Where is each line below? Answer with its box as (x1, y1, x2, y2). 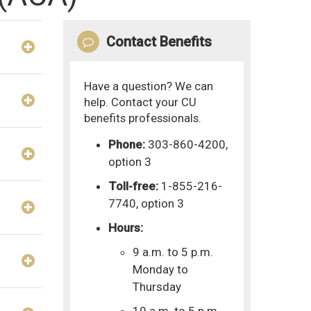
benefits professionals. (84, 110, 202, 125)
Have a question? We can (84, 78, 214, 93)
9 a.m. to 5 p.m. (133, 244, 214, 259)
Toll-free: (108, 178, 159, 193)
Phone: (108, 137, 146, 151)
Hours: (108, 220, 144, 235)
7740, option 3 (108, 196, 185, 210)
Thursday (133, 279, 182, 294)
